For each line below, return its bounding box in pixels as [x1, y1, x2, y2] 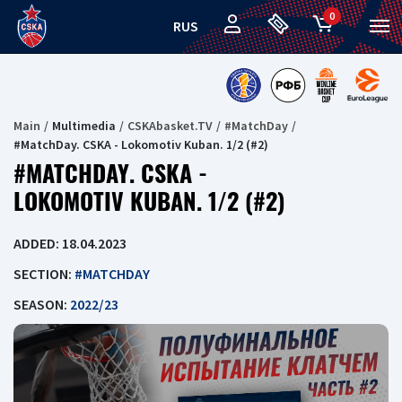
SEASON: [13, 295, 70, 313]
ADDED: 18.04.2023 [13, 234, 127, 252]
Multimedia [52, 118, 116, 134]
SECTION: [13, 265, 74, 283]
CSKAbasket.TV [127, 118, 213, 134]
